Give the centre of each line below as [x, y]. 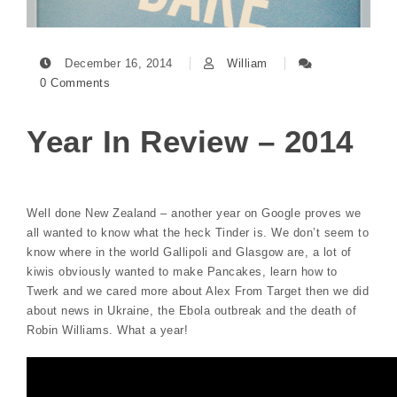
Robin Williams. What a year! [107, 330]
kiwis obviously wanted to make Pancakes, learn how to [182, 271]
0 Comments [75, 83]
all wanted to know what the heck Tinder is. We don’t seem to [198, 232]
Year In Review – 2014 [190, 141]
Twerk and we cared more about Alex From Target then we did [198, 291]
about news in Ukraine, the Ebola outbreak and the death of [191, 310]
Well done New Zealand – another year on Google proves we [194, 213]
